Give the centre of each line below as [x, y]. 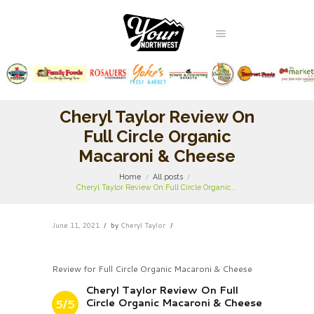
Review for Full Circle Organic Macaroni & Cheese [152, 268]
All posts [168, 177]
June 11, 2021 [76, 225]
